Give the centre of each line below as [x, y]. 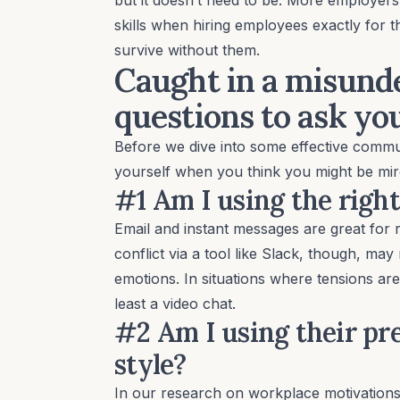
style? [150, 364]
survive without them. [187, 50]
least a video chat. [175, 303]
